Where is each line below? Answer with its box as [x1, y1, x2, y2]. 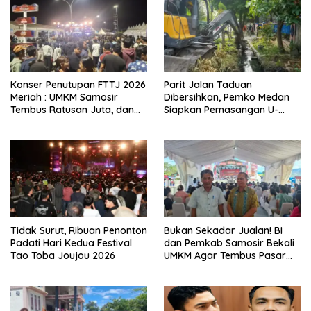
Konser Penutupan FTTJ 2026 [10, 78, 146, 92]
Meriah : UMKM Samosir [10, 91, 118, 104]
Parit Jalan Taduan [164, 78, 252, 92]
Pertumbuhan [10, 128, 73, 142]
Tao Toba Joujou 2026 [10, 249, 115, 262]
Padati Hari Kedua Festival [10, 237, 132, 250]
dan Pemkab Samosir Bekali [164, 237, 294, 250]
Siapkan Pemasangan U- [164, 103, 278, 117]
